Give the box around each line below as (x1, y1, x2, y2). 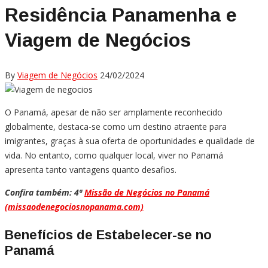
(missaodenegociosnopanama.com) (5, 201, 144, 213)
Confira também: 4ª (5, 187, 84, 199)
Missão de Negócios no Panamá (84, 187, 209, 199)
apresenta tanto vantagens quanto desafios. (5, 164, 176, 176)
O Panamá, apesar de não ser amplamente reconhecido (5, 106, 223, 118)
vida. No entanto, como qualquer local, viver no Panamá (5, 150, 223, 162)
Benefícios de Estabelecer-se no (5, 227, 212, 243)
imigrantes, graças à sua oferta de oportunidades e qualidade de (5, 135, 255, 147)
